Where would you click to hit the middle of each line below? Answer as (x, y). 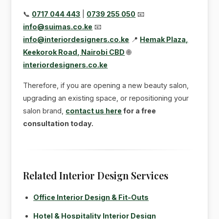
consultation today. (58, 123)
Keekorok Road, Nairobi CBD (74, 52)
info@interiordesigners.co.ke (76, 39)
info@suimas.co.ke (58, 26)
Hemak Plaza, (164, 39)
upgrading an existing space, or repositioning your (106, 98)
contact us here (94, 110)
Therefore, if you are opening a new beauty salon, (106, 85)
